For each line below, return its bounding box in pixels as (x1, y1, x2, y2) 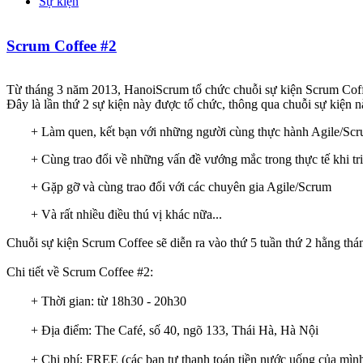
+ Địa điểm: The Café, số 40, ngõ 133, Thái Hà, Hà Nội (31, 323, 318, 338)
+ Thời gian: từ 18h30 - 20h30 (31, 294, 186, 309)
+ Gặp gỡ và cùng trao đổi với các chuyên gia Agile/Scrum (31, 180, 331, 194)
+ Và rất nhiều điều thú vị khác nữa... (31, 207, 222, 222)
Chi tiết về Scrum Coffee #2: (6, 265, 156, 280)
